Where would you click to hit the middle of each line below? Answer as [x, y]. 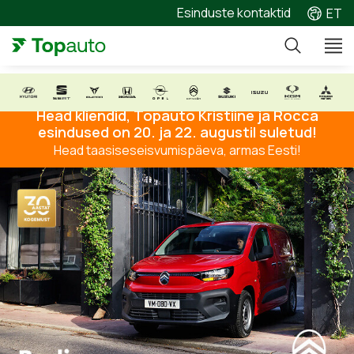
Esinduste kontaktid [234, 13]
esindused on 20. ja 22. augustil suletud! [177, 132]
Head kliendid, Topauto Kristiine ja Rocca [177, 115]
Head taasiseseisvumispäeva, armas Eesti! [177, 150]
